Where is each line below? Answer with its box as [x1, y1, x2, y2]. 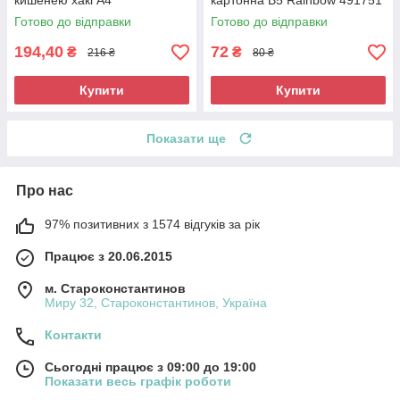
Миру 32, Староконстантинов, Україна [45, 296, 267, 311]
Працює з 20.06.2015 [45, 249, 172, 264]
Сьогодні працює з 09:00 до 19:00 [45, 360, 256, 375]
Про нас [16, 183, 73, 199]
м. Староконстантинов [45, 281, 186, 296]
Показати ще [146, 131, 226, 146]
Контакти [45, 328, 102, 343]
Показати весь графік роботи [45, 374, 231, 389]
